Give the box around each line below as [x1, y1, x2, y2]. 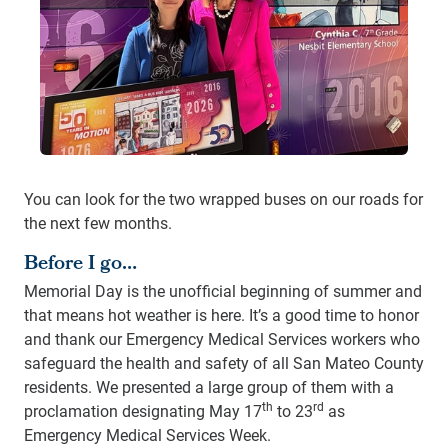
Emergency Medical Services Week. [24, 423, 271, 445]
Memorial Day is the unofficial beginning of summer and [24, 279, 422, 301]
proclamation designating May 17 [24, 399, 262, 421]
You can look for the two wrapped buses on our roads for [24, 187, 423, 209]
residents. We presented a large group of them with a [24, 375, 394, 397]
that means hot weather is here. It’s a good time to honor [24, 303, 419, 325]
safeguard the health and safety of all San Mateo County [24, 351, 424, 373]
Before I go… [24, 247, 137, 282]
